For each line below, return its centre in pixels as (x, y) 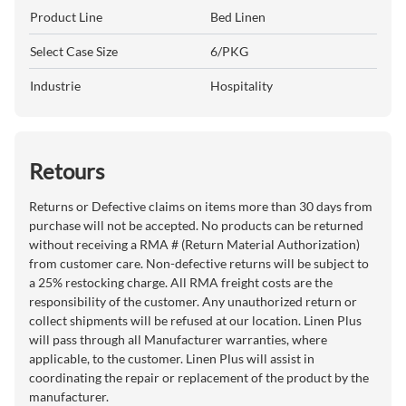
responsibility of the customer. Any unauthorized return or (193, 301)
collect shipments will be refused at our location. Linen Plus (195, 320)
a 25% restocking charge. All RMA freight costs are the (181, 282)
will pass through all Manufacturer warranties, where (178, 339)
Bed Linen (238, 16)
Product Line (66, 16)
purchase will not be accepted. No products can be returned (196, 225)
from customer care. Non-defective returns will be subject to (199, 263)
